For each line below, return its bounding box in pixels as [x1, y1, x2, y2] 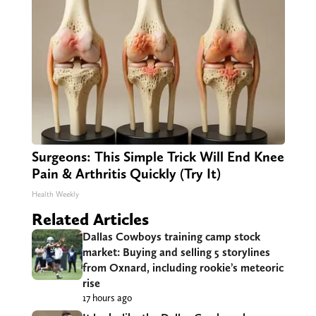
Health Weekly [31, 190, 79, 200]
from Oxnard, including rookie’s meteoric [82, 261, 284, 275]
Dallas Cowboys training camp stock [82, 230, 260, 244]
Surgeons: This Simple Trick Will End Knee [31, 148, 284, 166]
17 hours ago [82, 292, 132, 304]
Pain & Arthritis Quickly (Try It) [31, 165, 221, 183]
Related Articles [31, 209, 149, 230]
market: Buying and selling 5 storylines [82, 245, 270, 260]
